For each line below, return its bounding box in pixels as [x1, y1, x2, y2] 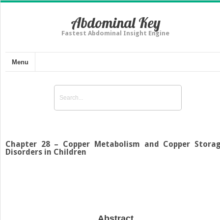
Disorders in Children [5, 147, 86, 157]
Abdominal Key [70, 13, 161, 32]
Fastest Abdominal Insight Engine [61, 29, 169, 37]
